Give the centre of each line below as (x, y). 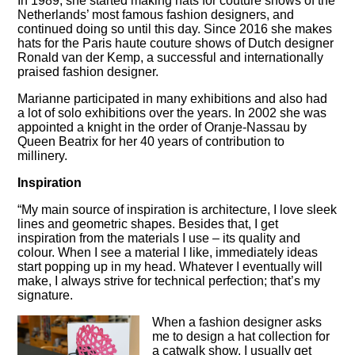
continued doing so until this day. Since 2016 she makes (175, 29)
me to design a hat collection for (241, 336)
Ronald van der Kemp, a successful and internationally (171, 57)
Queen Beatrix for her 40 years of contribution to (151, 141)
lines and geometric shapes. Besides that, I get (148, 223)
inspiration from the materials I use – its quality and (159, 238)
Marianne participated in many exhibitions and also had (173, 98)
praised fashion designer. (88, 71)
